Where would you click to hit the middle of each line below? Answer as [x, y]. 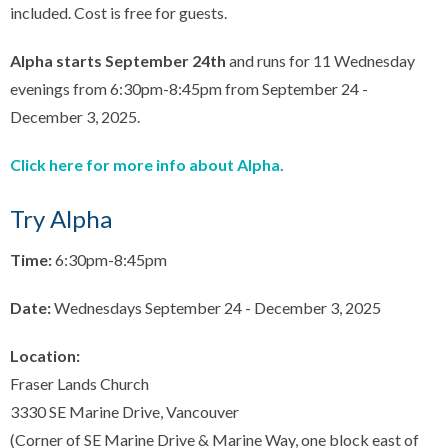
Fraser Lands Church [79, 384]
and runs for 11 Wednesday [322, 60]
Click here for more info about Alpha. [147, 164]
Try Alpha [61, 218]
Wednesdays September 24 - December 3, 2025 [216, 308]
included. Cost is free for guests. [118, 12]
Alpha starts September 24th [118, 60]
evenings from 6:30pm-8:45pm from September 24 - [189, 88]
